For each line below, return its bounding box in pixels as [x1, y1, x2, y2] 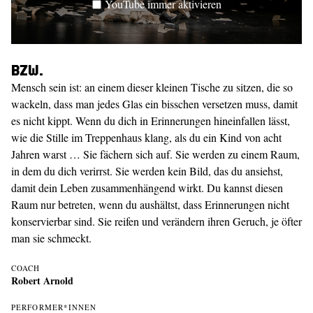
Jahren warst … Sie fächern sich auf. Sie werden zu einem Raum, [11, 147, 300, 161]
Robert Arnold [11, 273, 73, 288]
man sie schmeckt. [11, 231, 92, 245]
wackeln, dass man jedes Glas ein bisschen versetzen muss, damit [11, 96, 298, 111]
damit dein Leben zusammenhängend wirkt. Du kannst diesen [11, 180, 283, 195]
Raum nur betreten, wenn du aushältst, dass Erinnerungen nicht [11, 197, 289, 212]
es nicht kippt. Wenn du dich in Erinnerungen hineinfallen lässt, [11, 113, 290, 128]
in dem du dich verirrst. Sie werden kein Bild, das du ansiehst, [11, 163, 283, 178]
